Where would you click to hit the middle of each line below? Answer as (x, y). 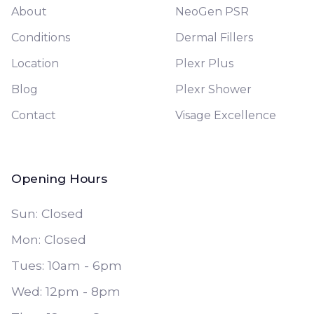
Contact (34, 115)
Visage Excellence (226, 115)
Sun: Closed (47, 213)
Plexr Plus (205, 63)
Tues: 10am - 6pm (67, 265)
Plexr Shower (214, 89)
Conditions (41, 37)
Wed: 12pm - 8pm (66, 291)
